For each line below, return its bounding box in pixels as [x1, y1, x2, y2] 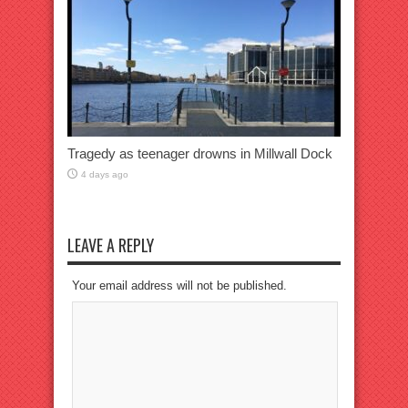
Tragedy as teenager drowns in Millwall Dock [67, 146, 332, 161]
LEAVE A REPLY [67, 233, 154, 257]
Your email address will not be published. [72, 279, 287, 292]
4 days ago [81, 169, 128, 179]
